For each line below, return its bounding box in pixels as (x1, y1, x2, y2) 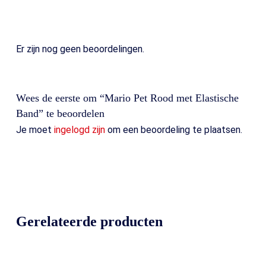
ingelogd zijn (53, 124, 105, 136)
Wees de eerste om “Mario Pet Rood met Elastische (15, 92, 239, 104)
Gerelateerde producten (15, 214, 163, 230)
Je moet (15, 124, 54, 136)
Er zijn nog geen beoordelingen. (15, 43, 144, 55)
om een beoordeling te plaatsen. (104, 124, 242, 136)
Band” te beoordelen (15, 107, 104, 120)
